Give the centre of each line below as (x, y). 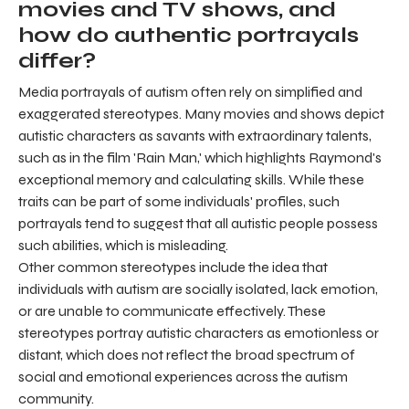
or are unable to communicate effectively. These (172, 311)
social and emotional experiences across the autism (183, 377)
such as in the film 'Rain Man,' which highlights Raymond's (200, 158)
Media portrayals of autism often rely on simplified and (190, 92)
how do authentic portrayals (189, 36)
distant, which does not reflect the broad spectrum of (187, 355)
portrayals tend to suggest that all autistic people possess (198, 224)
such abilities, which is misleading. (123, 246)
